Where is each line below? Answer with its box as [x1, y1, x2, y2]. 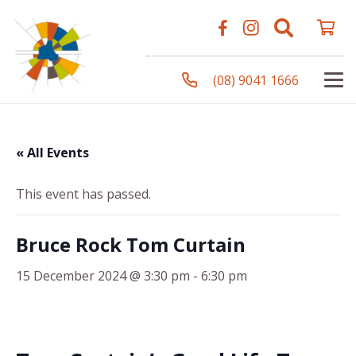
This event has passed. [16, 185, 151, 203]
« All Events [16, 144, 89, 161]
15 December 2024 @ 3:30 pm [16, 267, 190, 284]
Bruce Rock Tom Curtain [16, 231, 246, 257]
